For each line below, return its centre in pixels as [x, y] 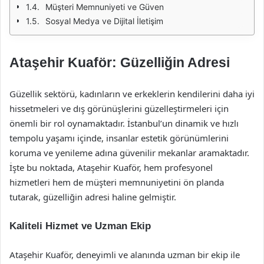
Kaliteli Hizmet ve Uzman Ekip [80, 226]
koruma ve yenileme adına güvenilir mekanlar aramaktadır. [129, 153]
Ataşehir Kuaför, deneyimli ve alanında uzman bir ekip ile [125, 255]
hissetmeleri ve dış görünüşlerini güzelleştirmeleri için [119, 108]
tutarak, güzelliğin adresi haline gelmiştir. [93, 197]
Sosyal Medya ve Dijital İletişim [104, 21]
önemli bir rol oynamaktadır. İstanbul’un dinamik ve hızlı [124, 123]
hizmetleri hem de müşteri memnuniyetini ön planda [117, 182]
